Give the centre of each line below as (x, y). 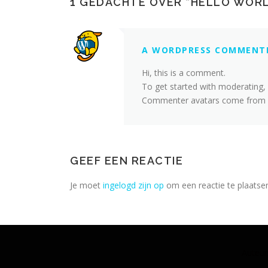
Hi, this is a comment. (184, 73)
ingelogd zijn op (133, 185)
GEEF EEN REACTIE (127, 161)
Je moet (86, 185)
